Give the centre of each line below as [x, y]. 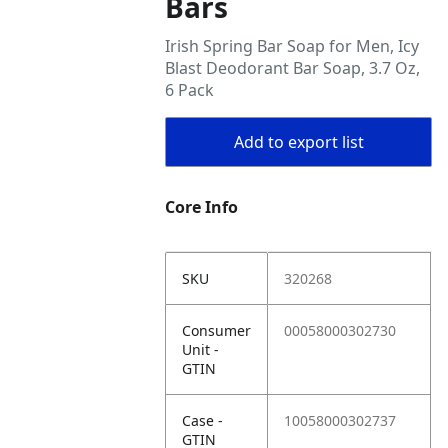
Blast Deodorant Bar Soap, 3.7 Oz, [293, 68]
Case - [203, 420]
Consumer [217, 330]
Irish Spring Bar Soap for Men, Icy [292, 46]
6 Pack [190, 90]
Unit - [201, 349]
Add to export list [298, 142]
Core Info [202, 207]
